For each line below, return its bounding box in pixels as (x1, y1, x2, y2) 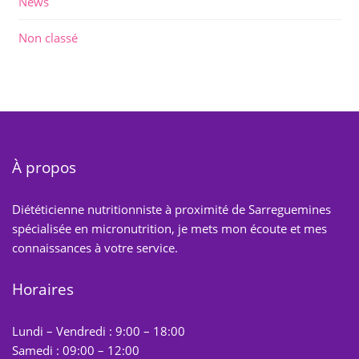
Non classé (18, 30, 78, 46)
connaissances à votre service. (12, 240, 178, 256)
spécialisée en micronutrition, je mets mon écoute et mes (12, 220, 327, 236)
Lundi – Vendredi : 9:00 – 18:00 (12, 323, 185, 339)
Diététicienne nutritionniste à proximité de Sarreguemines (12, 201, 331, 217)
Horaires (12, 279, 74, 300)
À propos (12, 157, 76, 178)
